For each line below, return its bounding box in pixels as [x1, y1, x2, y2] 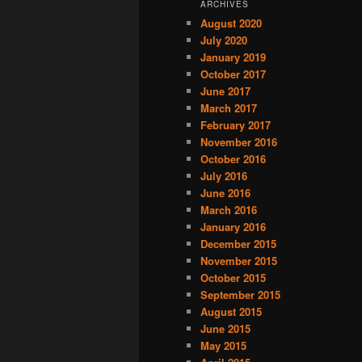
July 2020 [200, 32, 247, 48]
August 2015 [200, 303, 262, 319]
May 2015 [200, 337, 246, 353]
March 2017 [200, 99, 257, 116]
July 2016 [200, 167, 247, 183]
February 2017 [200, 116, 271, 133]
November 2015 [200, 252, 277, 268]
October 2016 [200, 150, 266, 166]
